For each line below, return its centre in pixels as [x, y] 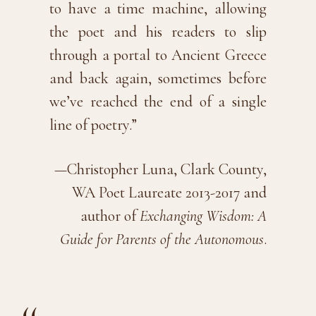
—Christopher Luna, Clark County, [160, 169]
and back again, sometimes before [158, 78]
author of [110, 215]
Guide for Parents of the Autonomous [162, 239]
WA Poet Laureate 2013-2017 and [169, 192]
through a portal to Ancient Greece [158, 55]
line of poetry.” [93, 124]
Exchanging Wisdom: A [203, 215]
